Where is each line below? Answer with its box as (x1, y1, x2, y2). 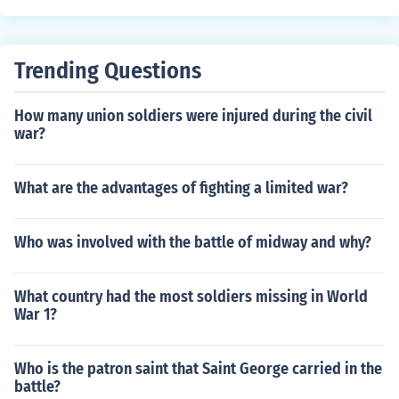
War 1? (14, 305, 57, 324)
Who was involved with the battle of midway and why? (14, 232, 371, 252)
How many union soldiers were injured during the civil (14, 106, 372, 126)
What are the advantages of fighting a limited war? (14, 178, 348, 198)
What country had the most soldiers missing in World (14, 287, 368, 306)
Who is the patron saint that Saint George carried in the (14, 359, 382, 379)
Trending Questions (14, 57, 201, 85)
